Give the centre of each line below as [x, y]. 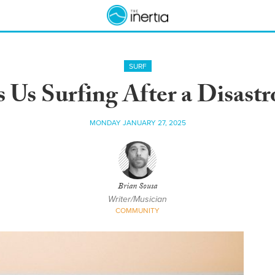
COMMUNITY [137, 211]
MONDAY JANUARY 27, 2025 [137, 123]
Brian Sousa [137, 187]
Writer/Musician [137, 199]
